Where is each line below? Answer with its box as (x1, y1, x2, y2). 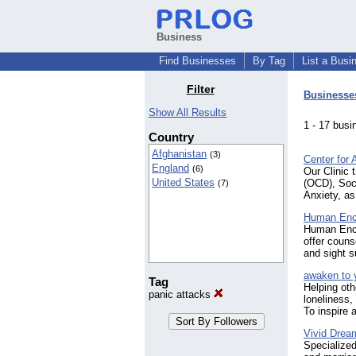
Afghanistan (152, 148, 207, 161)
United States (152, 176, 215, 189)
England (152, 162, 189, 175)
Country (149, 130, 194, 145)
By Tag (253, 55, 285, 67)
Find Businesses (159, 55, 236, 67)
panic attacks (149, 288, 214, 301)
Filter (186, 83, 215, 96)
